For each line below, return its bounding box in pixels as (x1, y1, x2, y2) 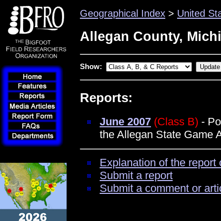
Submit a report (100, 169, 173, 182)
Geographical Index (80, 8, 165, 19)
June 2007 (100, 115, 151, 128)
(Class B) (154, 115, 198, 128)
